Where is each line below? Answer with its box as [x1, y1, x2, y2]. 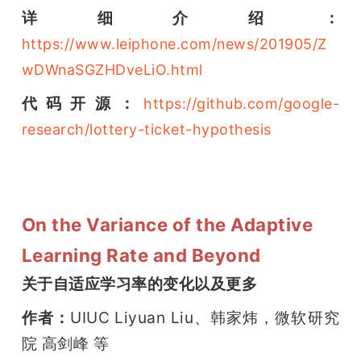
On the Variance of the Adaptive [21, 214, 313, 236]
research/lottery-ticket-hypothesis [21, 121, 272, 139]
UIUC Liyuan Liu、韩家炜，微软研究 [70, 308, 340, 328]
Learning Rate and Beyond [21, 244, 261, 267]
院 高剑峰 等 [21, 334, 110, 354]
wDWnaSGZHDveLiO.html [21, 61, 203, 79]
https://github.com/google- [143, 95, 340, 113]
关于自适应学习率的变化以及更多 [21, 274, 258, 294]
